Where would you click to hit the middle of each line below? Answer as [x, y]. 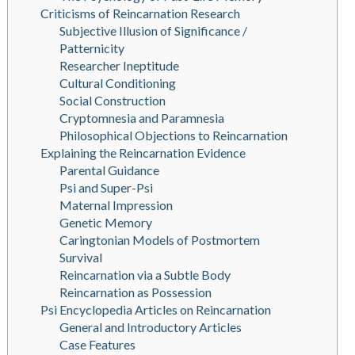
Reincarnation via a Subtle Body [145, 275]
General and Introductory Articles [150, 327]
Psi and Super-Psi [106, 188]
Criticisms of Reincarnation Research [140, 13]
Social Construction [112, 101]
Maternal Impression [116, 205]
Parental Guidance [109, 170]
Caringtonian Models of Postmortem [159, 240]
